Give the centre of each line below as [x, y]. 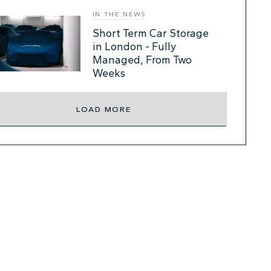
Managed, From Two [142, 59]
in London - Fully [134, 46]
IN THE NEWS [119, 14]
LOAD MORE [104, 109]
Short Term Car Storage [150, 33]
